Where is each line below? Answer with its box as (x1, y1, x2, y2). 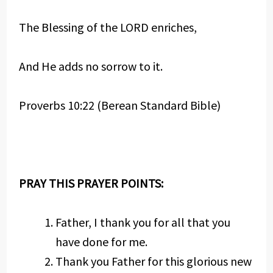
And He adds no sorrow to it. (18, 58, 163, 74)
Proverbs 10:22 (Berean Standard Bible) (18, 97, 221, 113)
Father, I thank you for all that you (55, 214, 230, 230)
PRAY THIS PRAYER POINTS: (18, 175, 163, 191)
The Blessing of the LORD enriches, (18, 19, 197, 35)
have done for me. (55, 234, 147, 249)
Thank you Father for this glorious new (55, 253, 252, 269)
